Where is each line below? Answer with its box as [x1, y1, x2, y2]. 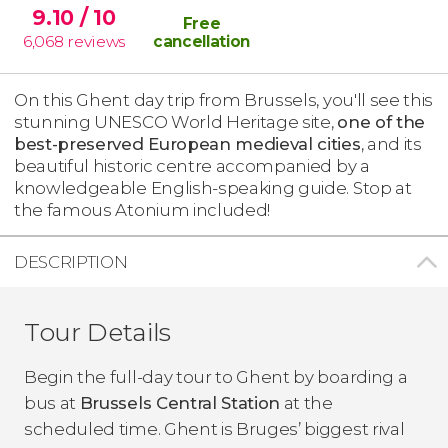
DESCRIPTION [14, 251, 128, 272]
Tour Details [24, 316, 172, 347]
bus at [24, 392, 80, 413]
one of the [337, 111, 425, 132]
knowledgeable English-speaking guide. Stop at [14, 177, 412, 198]
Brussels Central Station [79, 392, 281, 413]
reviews [67, 31, 125, 51]
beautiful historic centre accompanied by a [14, 155, 370, 176]
